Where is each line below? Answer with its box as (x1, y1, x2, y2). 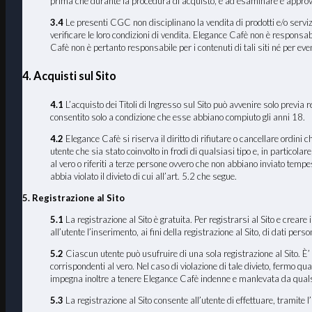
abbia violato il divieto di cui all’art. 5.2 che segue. (50, 170, 237, 182)
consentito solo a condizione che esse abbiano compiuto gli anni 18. (50, 111, 306, 123)
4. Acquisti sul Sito (22, 68, 117, 82)
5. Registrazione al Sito (22, 192, 125, 203)
